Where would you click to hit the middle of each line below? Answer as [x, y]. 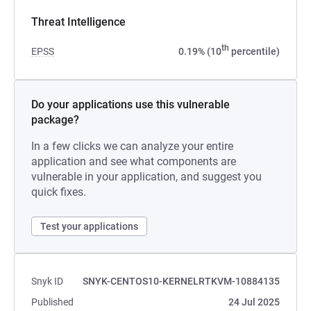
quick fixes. [59, 192]
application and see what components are [134, 161]
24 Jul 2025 [254, 302]
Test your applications [89, 226]
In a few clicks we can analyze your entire [132, 146]
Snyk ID [47, 281]
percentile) [254, 51]
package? [55, 120]
